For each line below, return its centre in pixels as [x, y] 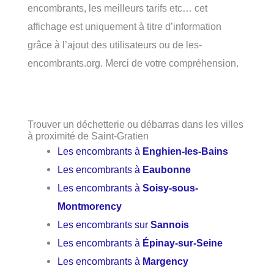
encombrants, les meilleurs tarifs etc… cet [117, 8]
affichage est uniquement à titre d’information [124, 26]
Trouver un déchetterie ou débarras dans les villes [135, 124]
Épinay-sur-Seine [183, 243]
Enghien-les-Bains [186, 151]
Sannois [170, 225]
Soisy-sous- [171, 188]
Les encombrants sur [104, 225]
